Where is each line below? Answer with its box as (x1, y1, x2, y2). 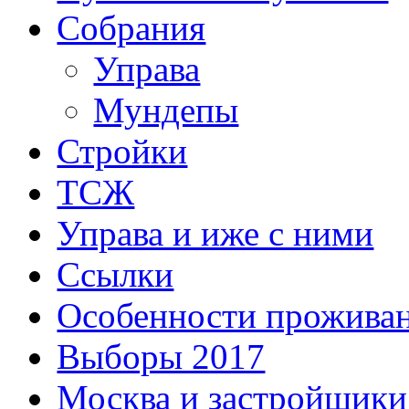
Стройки (57, 131, 188, 172)
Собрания (57, 8, 206, 48)
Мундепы (93, 90, 239, 131)
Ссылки (57, 255, 174, 295)
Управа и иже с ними (57, 214, 374, 254)
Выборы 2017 (57, 337, 266, 377)
